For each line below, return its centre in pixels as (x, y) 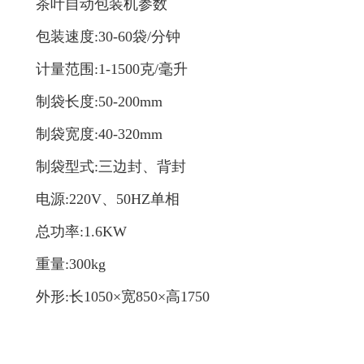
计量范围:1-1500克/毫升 (112, 69)
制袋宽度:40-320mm (99, 134)
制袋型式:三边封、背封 (111, 167)
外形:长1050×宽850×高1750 (123, 297)
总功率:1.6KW (81, 232)
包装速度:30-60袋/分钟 (108, 37)
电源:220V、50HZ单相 (108, 199)
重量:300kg (71, 264)
